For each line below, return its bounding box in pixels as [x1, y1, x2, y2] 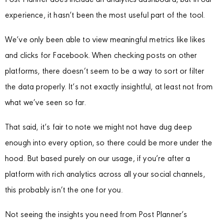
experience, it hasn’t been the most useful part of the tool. [5, 11, 205, 20]
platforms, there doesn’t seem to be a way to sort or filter [5, 67, 205, 76]
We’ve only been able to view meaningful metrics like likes [5, 36, 206, 45]
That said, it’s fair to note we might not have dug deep [5, 123, 192, 132]
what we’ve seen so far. [5, 99, 86, 108]
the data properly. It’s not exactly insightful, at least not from [5, 83, 213, 92]
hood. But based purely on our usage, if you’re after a [5, 155, 191, 164]
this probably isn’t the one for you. [5, 186, 123, 195]
